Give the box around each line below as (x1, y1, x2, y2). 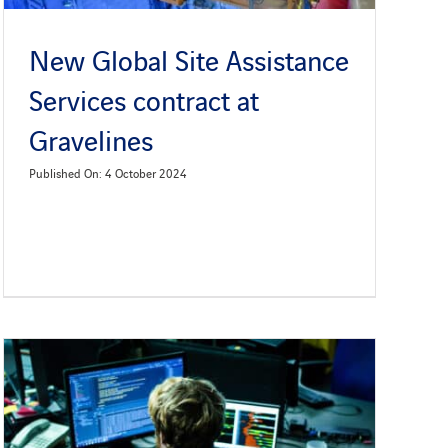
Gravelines (28, 119, 153, 160)
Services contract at (28, 79, 259, 120)
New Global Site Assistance (28, 39, 349, 80)
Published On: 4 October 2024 (28, 164, 187, 182)
